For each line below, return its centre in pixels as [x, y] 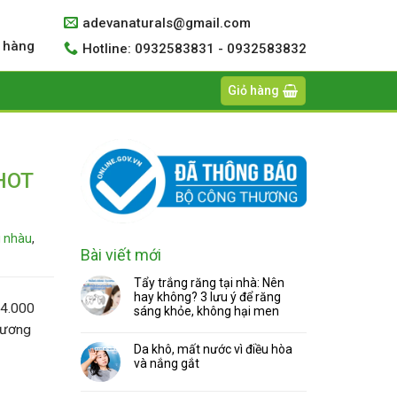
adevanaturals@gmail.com [167, 23]
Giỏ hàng [254, 90]
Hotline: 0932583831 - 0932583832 [195, 48]
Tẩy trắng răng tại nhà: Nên [209, 282]
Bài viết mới [121, 254]
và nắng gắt [167, 363]
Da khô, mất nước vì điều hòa [213, 349]
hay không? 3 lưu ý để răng [207, 296]
